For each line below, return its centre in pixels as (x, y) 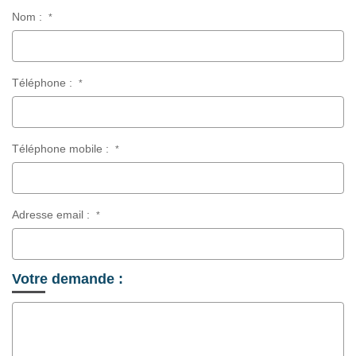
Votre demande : (68, 279)
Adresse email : (54, 215)
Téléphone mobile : (64, 149)
